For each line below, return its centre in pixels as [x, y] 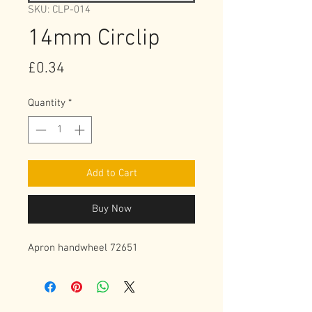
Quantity [47, 103]
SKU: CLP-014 [59, 10]
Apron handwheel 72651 [83, 248]
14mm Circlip [94, 39]
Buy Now [111, 209]
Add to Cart [111, 173]
